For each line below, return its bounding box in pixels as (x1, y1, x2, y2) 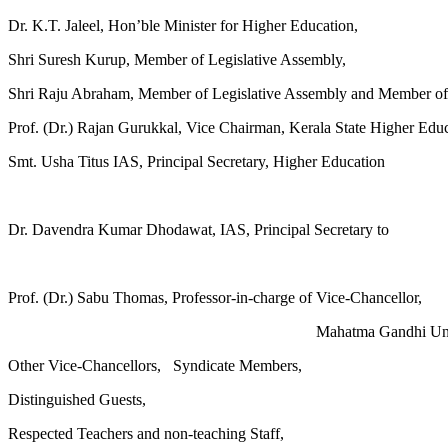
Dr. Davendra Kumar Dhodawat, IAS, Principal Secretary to (8, 221, 389, 239)
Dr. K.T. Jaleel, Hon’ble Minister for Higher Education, (8, 17, 358, 35)
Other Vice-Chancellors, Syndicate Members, (8, 357, 302, 375)
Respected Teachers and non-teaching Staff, (8, 425, 284, 443)
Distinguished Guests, (8, 391, 146, 409)
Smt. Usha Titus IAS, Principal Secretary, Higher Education (8, 153, 385, 171)
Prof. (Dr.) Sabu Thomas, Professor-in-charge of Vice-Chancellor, (8, 289, 422, 307)
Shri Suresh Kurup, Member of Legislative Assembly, (8, 51, 346, 69)
